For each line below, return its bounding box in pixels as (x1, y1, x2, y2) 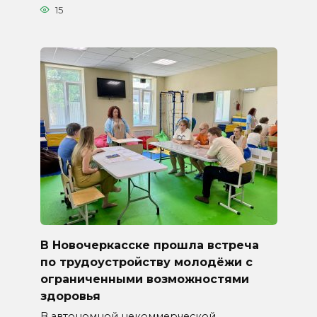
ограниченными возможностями (40, 272, 249, 286)
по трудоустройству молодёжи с (40, 255, 253, 269)
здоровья (40, 289, 100, 303)
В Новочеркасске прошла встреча (40, 238, 259, 252)
